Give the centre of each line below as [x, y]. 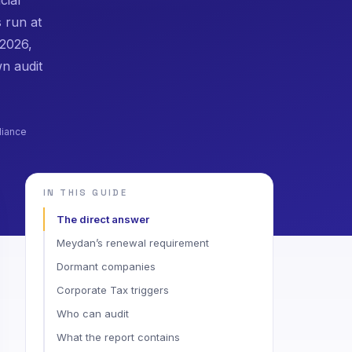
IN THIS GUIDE [86, 192]
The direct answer [103, 219]
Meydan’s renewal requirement [133, 242]
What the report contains [118, 337]
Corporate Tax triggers [113, 290]
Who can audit [93, 313]
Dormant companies [106, 266]
